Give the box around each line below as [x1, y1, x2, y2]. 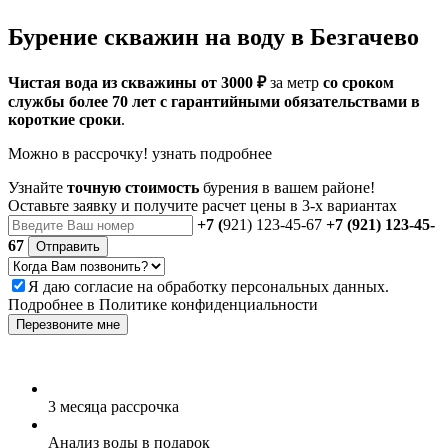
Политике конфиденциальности [99, 295, 318, 313]
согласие [74, 277, 133, 295]
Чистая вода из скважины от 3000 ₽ [8, 73, 266, 91]
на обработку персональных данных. [133, 277, 389, 295]
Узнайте [8, 178, 67, 196]
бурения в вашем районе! [199, 178, 375, 196]
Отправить [36, 238, 100, 254]
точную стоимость [67, 178, 199, 196]
